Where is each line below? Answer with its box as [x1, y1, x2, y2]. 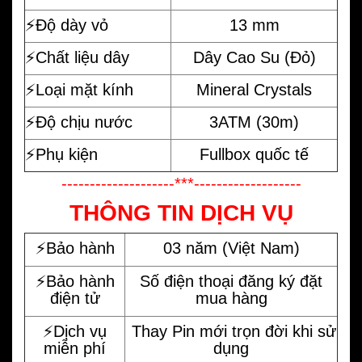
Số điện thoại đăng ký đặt [140, 272, 322, 291]
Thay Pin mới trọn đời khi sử [126, 322, 336, 341]
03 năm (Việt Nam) [162, 239, 300, 258]
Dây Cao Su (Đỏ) [192, 48, 316, 67]
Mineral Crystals [196, 81, 312, 99]
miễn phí [44, 339, 106, 358]
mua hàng [195, 289, 267, 308]
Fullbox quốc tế [200, 145, 309, 164]
